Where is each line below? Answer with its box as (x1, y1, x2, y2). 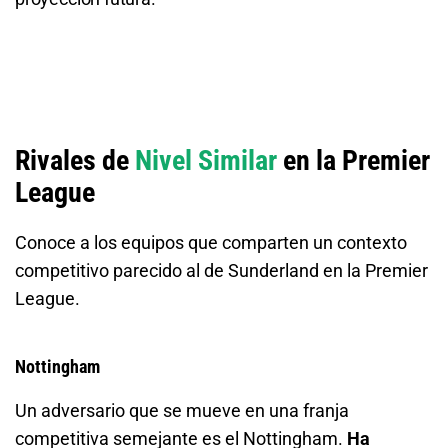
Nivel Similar (135, 143, 277, 177)
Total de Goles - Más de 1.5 (9, 14, 184, 34)
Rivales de (15, 143, 135, 177)
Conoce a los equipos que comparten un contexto (15, 231, 407, 253)
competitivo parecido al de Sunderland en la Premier (15, 259, 428, 281)
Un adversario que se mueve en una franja (15, 399, 349, 421)
